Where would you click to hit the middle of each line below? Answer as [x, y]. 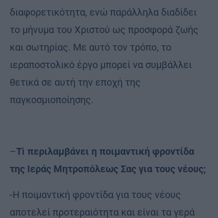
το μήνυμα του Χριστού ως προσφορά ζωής [104, 29]
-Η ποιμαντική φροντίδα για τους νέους [95, 194]
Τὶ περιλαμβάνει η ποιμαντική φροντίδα [105, 151]
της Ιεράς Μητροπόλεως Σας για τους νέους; [108, 169]
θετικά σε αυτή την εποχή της [75, 82]
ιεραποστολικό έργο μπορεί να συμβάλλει [101, 64]
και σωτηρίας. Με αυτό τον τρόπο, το [91, 47]
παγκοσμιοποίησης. [52, 100]
